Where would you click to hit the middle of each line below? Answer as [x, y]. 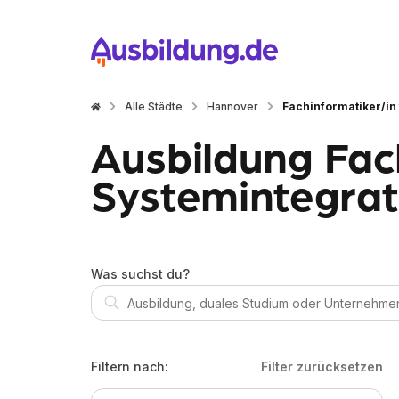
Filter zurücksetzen [322, 366]
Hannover [232, 106]
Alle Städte [154, 106]
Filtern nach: [130, 366]
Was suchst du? [140, 274]
